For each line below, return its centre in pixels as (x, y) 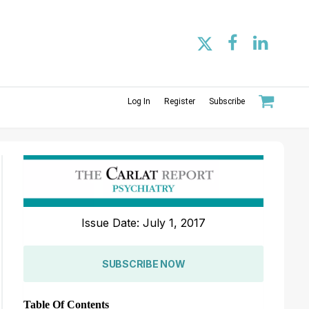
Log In (139, 101)
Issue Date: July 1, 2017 (144, 222)
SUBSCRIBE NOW (143, 263)
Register (180, 101)
